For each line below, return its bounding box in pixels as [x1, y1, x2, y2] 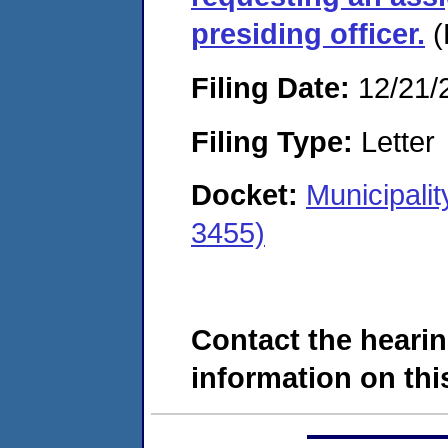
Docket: [191, 178, 306, 212]
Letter [353, 124, 435, 158]
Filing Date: [191, 70, 350, 104]
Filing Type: [191, 124, 353, 158]
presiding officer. [191, 17, 425, 51]
